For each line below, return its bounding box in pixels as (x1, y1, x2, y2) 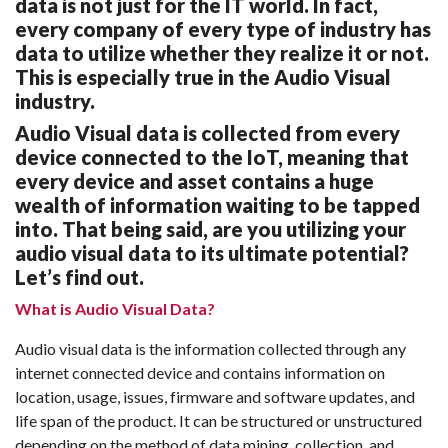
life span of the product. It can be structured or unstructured (15, 410, 422, 430)
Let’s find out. (15, 264, 144, 289)
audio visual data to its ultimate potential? (15, 240, 409, 265)
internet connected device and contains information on (15, 362, 385, 382)
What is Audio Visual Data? (15, 298, 215, 318)
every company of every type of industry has (15, 16, 431, 41)
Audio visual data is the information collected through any (15, 338, 406, 358)
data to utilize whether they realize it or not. (15, 40, 429, 65)
